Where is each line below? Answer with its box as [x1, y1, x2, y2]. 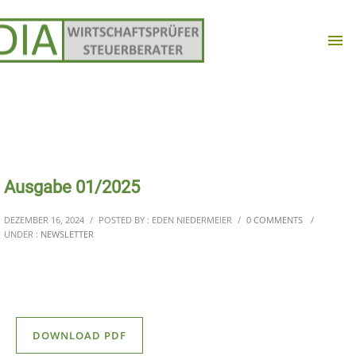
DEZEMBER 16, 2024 [4, 214, 84, 226]
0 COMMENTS [246, 214, 303, 226]
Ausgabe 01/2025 [4, 177, 140, 197]
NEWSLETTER [41, 228, 94, 240]
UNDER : [4, 228, 41, 240]
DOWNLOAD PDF [33, 328, 126, 342]
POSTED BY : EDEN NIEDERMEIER [99, 214, 232, 226]
